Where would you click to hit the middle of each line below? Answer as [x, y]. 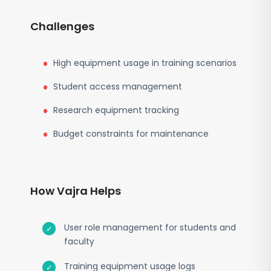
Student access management [118, 87]
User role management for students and [150, 227]
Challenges [62, 26]
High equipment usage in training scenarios [145, 63]
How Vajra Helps [76, 191]
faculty [79, 241]
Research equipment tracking [116, 110]
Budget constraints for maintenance [131, 134]
